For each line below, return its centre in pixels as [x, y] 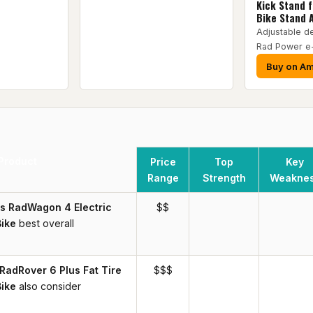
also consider [50, 286]
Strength [224, 178]
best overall [46, 224]
